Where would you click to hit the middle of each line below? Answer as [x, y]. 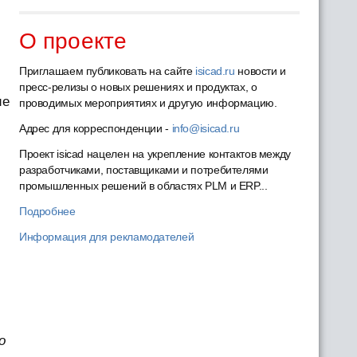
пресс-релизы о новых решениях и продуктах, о [138, 87]
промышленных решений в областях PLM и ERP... [143, 186]
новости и [260, 71]
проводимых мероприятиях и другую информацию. [148, 103]
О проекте [73, 41]
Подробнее [47, 211]
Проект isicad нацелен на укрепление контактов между [155, 154]
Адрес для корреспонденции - [95, 128]
